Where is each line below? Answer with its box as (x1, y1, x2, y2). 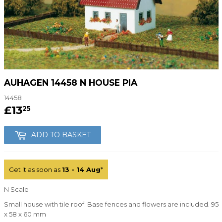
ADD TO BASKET (31, 130, 91, 140)
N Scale (3, 185, 29, 194)
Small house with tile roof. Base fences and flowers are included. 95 (3, 200, 219, 209)
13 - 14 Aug (61, 166, 101, 174)
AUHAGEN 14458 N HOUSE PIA (3, 77, 137, 88)
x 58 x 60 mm (3, 210, 46, 219)
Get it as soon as (8, 166, 62, 174)
